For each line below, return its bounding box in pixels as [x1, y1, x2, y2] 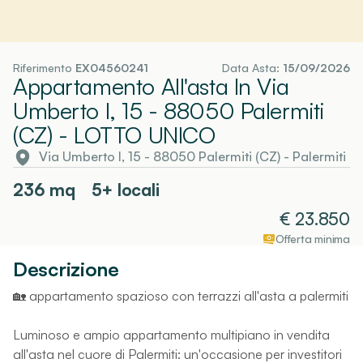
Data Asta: [222, 60, 283, 75]
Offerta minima [275, 231, 350, 246]
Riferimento [13, 60, 75, 75]
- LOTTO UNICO [52, 120, 216, 149]
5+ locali [91, 178, 160, 200]
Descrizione [13, 256, 119, 281]
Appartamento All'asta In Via [13, 71, 289, 100]
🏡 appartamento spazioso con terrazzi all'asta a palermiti [13, 287, 348, 304]
